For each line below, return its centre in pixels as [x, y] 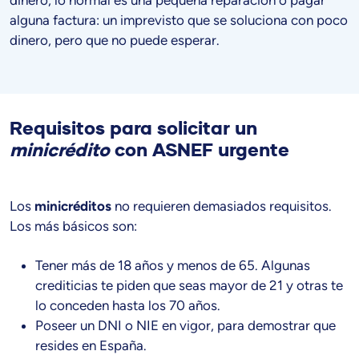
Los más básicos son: [73, 226]
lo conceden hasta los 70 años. [128, 306]
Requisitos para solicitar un [133, 129]
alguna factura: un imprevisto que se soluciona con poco [179, 20]
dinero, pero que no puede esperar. [115, 40]
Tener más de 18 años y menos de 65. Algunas [173, 266]
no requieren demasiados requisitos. [222, 206]
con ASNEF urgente [200, 151]
